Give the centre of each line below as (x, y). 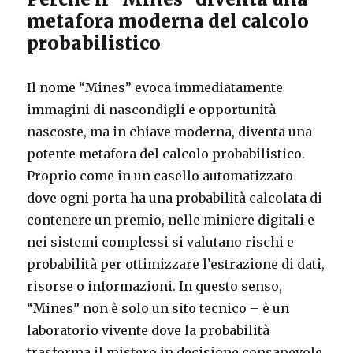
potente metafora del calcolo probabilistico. (166, 153)
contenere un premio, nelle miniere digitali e (171, 219)
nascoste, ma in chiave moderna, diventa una (170, 131)
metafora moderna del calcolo (168, 20)
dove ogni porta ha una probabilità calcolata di (175, 197)
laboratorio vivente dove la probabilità (149, 330)
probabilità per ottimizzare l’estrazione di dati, (176, 264)
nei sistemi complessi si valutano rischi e (161, 242)
